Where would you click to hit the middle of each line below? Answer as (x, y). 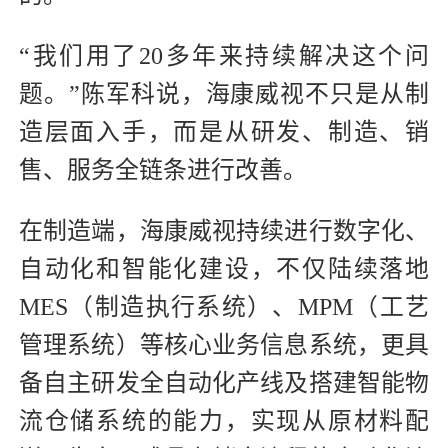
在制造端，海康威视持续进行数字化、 (224, 231)
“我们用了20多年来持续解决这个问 (224, 56)
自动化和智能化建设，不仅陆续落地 (224, 269)
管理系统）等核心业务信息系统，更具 (224, 345)
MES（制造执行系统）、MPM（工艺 (224, 307)
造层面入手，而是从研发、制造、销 (224, 132)
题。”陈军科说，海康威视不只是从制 (224, 94)
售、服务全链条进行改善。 (163, 170)
